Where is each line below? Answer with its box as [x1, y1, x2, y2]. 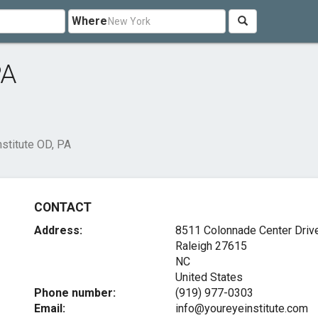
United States [175, 270, 243, 284]
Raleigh [175, 239, 212, 253]
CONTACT [34, 200, 92, 214]
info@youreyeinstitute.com [175, 302, 308, 315]
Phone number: [34, 286, 116, 300]
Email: [34, 302, 66, 315]
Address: [34, 224, 83, 237]
